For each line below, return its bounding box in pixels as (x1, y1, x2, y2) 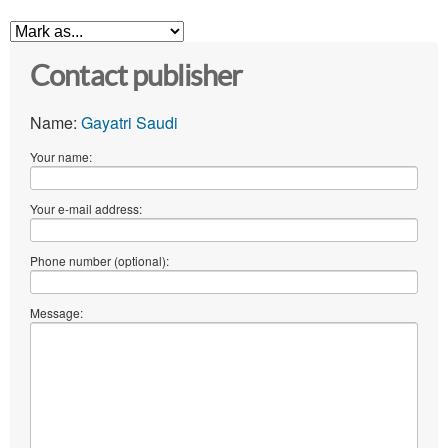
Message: (30, 303, 83, 321)
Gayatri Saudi (81, 110, 178, 134)
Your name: (30, 147, 92, 165)
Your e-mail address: (30, 199, 142, 217)
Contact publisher (30, 59, 243, 92)
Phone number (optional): (30, 251, 169, 269)
